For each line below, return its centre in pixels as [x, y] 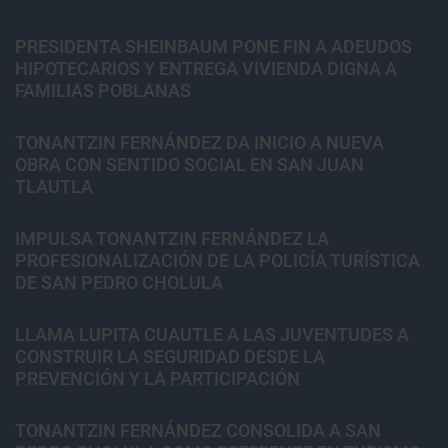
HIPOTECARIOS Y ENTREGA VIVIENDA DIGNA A [206, 68]
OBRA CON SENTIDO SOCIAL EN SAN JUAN [189, 164]
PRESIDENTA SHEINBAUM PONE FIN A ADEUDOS [213, 46]
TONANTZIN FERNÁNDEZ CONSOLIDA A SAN [198, 430]
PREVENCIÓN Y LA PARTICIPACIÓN [157, 378]
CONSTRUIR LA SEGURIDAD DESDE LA [170, 356]
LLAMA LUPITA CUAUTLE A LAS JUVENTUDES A [212, 334]
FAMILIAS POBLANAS [103, 90]
